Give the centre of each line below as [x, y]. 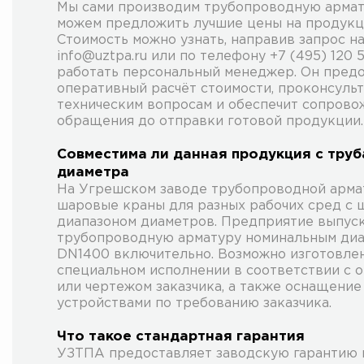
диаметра [93, 172]
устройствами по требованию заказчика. [194, 303]
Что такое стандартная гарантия [181, 336]
